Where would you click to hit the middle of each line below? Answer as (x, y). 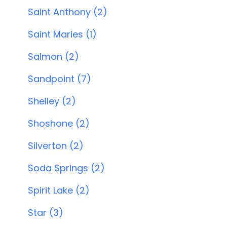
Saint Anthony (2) (67, 12)
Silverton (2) (55, 146)
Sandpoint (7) (59, 79)
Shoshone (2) (59, 123)
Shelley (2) (52, 101)
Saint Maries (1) (62, 34)
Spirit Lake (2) (59, 190)
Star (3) (45, 213)
